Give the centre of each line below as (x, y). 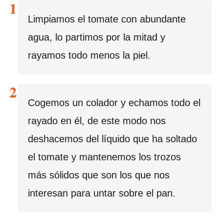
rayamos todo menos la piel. (89, 55)
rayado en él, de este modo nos (97, 121)
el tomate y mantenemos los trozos (104, 157)
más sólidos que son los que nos (99, 175)
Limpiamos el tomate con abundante (107, 19)
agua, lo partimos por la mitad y (97, 37)
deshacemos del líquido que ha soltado (112, 139)
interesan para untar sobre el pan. (102, 193)
